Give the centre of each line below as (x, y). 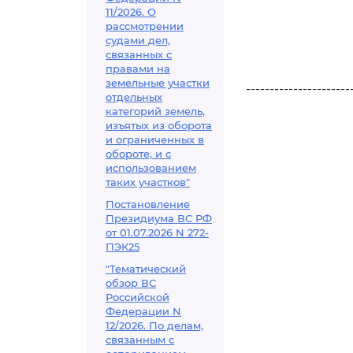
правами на (138, 69)
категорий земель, (155, 111)
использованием (151, 168)
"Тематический (146, 269)
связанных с (139, 54)
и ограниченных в (155, 139)
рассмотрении (145, 26)
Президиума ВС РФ (159, 218)
